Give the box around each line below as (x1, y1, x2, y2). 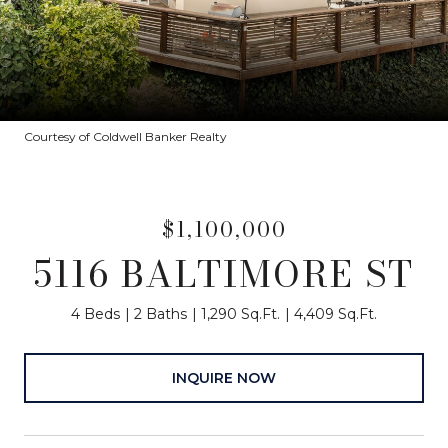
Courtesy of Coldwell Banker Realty (24, 129, 227, 144)
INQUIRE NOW (172, 368, 276, 387)
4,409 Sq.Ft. (294, 305, 377, 323)
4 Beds (71, 305, 120, 323)
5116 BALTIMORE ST (34, 246, 414, 301)
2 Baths (134, 305, 187, 323)
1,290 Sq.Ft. (201, 305, 280, 323)
